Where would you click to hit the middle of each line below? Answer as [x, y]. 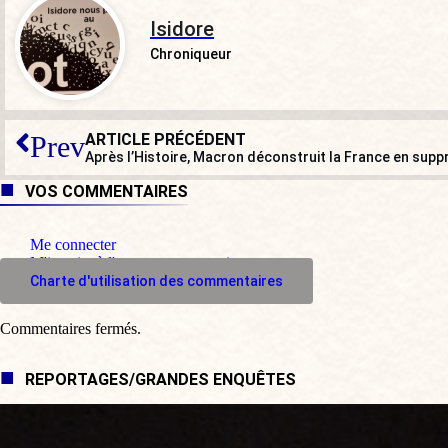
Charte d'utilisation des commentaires [156, 280]
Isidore [182, 28]
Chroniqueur [191, 53]
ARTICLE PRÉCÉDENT [165, 139]
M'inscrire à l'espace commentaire [136, 262]
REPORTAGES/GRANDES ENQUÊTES [160, 379]
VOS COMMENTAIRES [106, 191]
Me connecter [73, 244]
